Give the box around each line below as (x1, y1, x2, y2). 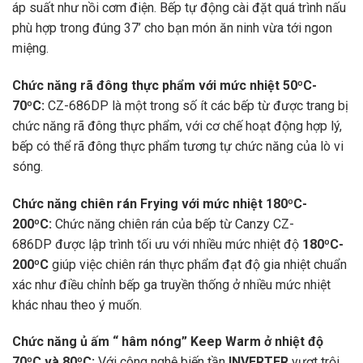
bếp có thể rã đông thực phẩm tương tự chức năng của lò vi (12, 138, 344, 154)
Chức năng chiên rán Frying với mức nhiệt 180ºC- (12, 195, 307, 211)
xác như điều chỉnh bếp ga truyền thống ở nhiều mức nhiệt (12, 276, 331, 293)
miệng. (12, 40, 49, 56)
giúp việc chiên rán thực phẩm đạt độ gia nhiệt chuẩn (49, 256, 347, 272)
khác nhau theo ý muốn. (12, 297, 142, 313)
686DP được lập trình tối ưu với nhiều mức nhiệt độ (12, 236, 302, 252)
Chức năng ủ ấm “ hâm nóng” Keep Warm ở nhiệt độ (12, 334, 323, 350)
